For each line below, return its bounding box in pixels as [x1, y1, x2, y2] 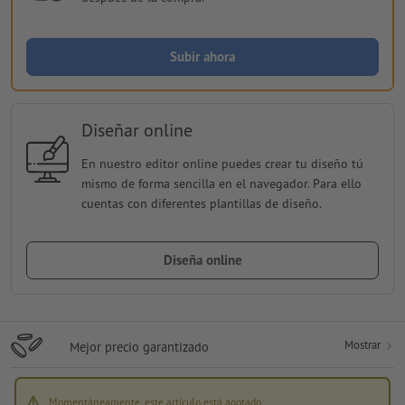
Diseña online [163, 251, 242, 269]
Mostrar [344, 337, 383, 353]
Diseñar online [80, 118, 193, 143]
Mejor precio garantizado [70, 338, 209, 356]
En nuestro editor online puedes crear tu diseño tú [80, 155, 363, 173]
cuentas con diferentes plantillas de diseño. [80, 195, 322, 212]
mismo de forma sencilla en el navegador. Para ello [80, 175, 362, 193]
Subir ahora [170, 48, 235, 66]
